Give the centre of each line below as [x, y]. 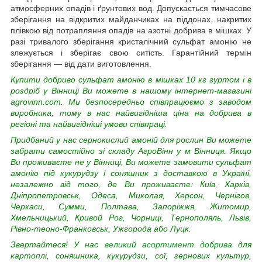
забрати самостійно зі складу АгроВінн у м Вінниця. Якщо [131, 151]
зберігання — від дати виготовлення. [81, 63]
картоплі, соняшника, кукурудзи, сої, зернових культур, [131, 255]
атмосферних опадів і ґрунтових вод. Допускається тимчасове [131, 8]
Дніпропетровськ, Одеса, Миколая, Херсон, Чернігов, [131, 195]
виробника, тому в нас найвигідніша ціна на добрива [129, 113]
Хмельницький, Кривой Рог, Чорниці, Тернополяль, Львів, [131, 217]
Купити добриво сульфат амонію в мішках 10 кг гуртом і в [131, 79]
